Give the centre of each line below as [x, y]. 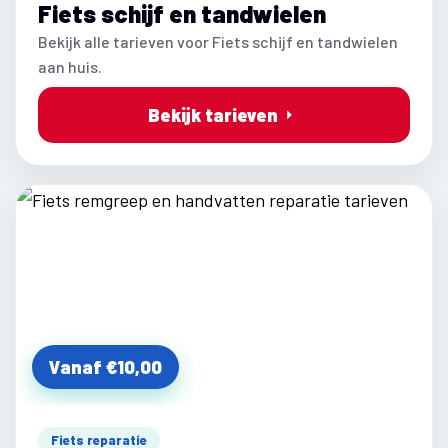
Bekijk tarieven [213, 115]
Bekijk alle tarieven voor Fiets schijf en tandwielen [218, 41]
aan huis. [70, 66]
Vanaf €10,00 [105, 367]
